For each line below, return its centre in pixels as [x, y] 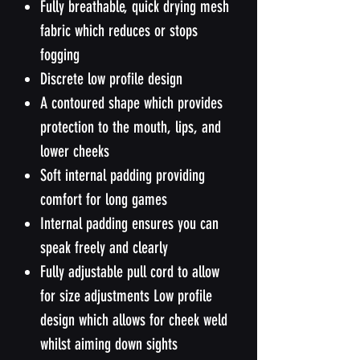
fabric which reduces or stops [119, 30]
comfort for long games [104, 199]
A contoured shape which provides [131, 102]
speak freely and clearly [104, 247]
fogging [60, 54]
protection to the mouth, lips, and [131, 127]
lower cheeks [75, 151]
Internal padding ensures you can [129, 223]
